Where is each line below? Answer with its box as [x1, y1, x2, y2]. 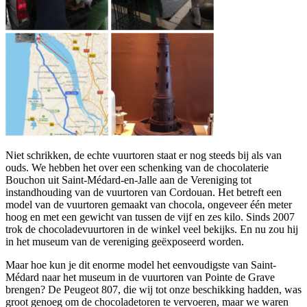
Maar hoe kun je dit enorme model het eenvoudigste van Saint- [5, 258, 276, 271]
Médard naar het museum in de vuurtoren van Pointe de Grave [5, 271, 275, 283]
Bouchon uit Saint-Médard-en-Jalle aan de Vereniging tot [5, 173, 251, 186]
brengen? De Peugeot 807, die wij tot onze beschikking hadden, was [5, 283, 302, 295]
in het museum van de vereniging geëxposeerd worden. [5, 235, 244, 247]
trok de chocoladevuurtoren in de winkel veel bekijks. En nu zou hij [5, 223, 298, 235]
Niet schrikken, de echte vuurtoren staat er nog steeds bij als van [5, 149, 282, 161]
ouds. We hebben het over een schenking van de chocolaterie [5, 161, 269, 173]
